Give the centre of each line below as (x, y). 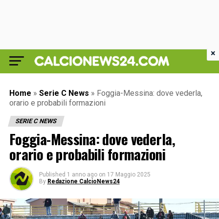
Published (52, 175)
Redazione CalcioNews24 (83, 181)
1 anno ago (82, 175)
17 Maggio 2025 (129, 175)
